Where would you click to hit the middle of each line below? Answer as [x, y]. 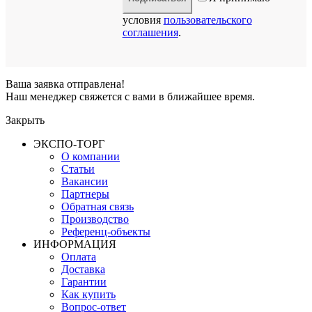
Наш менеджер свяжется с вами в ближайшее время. [130, 96]
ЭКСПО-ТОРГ [69, 143]
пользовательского [208, 19]
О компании [91, 156]
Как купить [88, 294]
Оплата [79, 256]
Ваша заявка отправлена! [65, 84]
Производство [95, 219]
